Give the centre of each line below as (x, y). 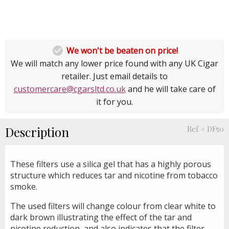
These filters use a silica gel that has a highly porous (111, 164)
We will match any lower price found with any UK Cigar (114, 63)
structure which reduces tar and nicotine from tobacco (114, 175)
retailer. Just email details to (114, 76)
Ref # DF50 (205, 129)
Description (37, 132)
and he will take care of (170, 89)
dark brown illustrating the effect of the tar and (101, 217)
